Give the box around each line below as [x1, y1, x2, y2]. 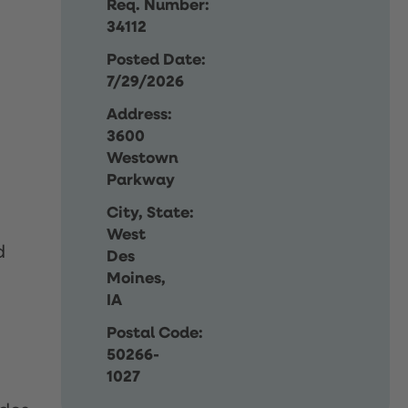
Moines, [107, 270, 167, 287]
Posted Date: [107, 51, 207, 68]
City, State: [107, 204, 195, 221]
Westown [107, 149, 179, 167]
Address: [107, 106, 173, 123]
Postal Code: [107, 324, 204, 342]
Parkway [107, 171, 176, 189]
